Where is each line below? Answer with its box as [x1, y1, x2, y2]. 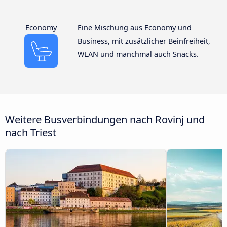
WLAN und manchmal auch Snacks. [77, 49, 199, 59]
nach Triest [5, 125, 56, 139]
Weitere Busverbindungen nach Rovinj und [5, 111, 205, 126]
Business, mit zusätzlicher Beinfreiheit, [77, 36, 210, 46]
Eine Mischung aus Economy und [77, 23, 192, 33]
